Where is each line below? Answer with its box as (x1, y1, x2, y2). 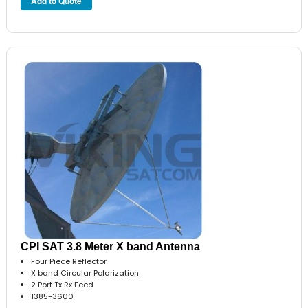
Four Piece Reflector (31, 256, 107, 267)
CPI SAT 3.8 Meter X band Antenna (21, 241, 201, 253)
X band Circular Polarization (31, 267, 140, 279)
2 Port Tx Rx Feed (31, 279, 94, 291)
